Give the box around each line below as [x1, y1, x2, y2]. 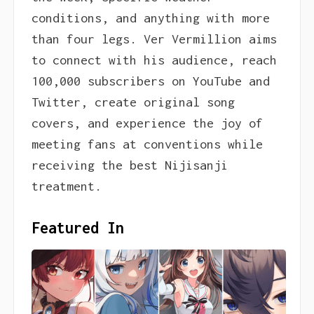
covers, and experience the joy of [31, 116, 263, 131]
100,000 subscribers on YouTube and [31, 74, 270, 89]
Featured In [31, 219, 124, 238]
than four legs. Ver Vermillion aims [31, 32, 277, 47]
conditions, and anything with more [31, 11, 270, 26]
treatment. [31, 179, 102, 194]
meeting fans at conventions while [31, 137, 263, 152]
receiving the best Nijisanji [31, 158, 228, 173]
